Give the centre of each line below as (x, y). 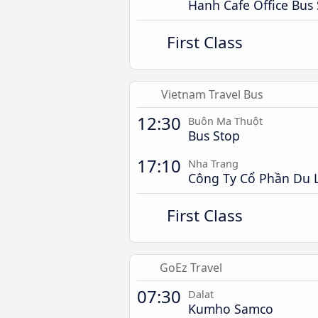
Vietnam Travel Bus (212, 94)
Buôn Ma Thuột (225, 121)
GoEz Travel (191, 268)
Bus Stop (214, 136)
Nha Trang (213, 164)
